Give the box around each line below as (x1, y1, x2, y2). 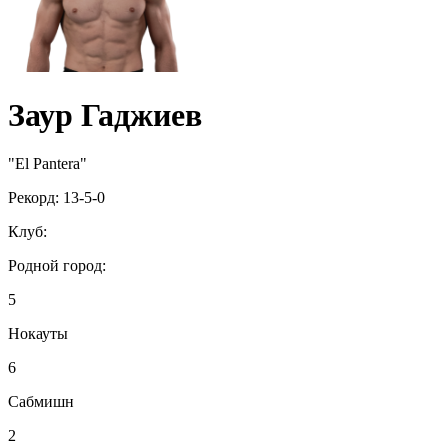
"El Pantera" (8, 155, 87, 173)
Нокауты (8, 325, 68, 343)
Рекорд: (8, 189, 63, 207)
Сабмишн (8, 393, 74, 411)
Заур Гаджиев (8, 97, 202, 134)
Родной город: (8, 257, 106, 275)
